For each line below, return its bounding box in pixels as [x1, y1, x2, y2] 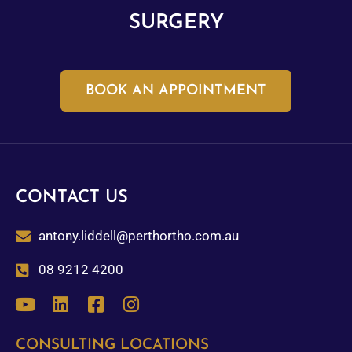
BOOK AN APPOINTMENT [86, 82, 266, 98]
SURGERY [128, 12, 224, 34]
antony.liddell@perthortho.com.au [38, 227, 239, 244]
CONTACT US [16, 188, 128, 207]
